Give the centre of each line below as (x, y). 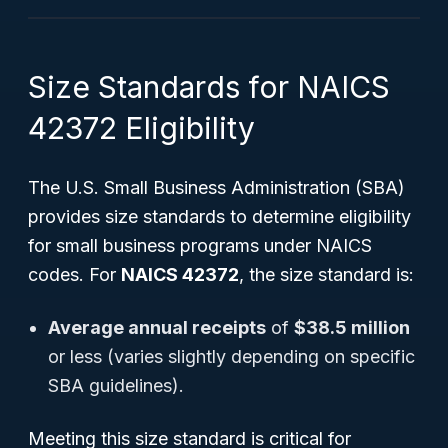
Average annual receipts (157, 327)
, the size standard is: (326, 274)
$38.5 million (352, 327)
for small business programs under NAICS (200, 245)
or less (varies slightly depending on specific (231, 356)
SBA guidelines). (116, 385)
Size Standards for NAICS (209, 87)
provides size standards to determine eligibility (219, 216)
